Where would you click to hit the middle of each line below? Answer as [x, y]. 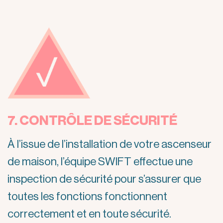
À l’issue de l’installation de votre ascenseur [110, 145]
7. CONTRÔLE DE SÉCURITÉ [92, 120]
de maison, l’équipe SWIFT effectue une [100, 162]
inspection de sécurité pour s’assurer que [104, 179]
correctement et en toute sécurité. [89, 214]
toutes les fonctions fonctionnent [87, 197]
